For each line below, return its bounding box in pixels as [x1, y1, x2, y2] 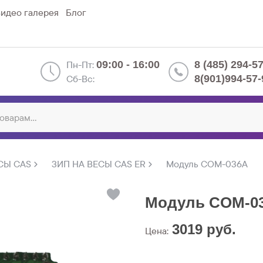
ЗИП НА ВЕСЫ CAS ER [52, 158, 146, 170]
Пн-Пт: [66, 59, 96, 71]
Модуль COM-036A [166, 158, 248, 170]
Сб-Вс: [66, 73, 95, 85]
